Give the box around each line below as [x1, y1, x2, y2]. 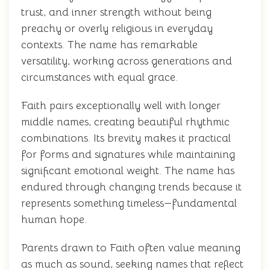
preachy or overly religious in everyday [21, 22, 213, 35]
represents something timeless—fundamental [21, 196, 237, 210]
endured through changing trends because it [21, 180, 242, 193]
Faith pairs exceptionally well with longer [21, 99, 221, 112]
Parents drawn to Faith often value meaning [21, 241, 240, 254]
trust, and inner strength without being [21, 5, 212, 19]
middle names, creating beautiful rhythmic [21, 115, 230, 128]
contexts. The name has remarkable [21, 38, 198, 51]
